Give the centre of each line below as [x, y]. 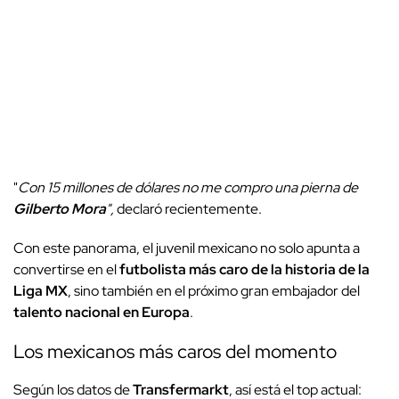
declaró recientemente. [188, 208]
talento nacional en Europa [102, 312]
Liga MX [41, 290]
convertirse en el [66, 269]
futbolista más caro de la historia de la [244, 269]
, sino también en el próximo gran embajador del [214, 290]
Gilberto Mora [60, 208]
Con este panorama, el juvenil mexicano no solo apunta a [187, 248]
